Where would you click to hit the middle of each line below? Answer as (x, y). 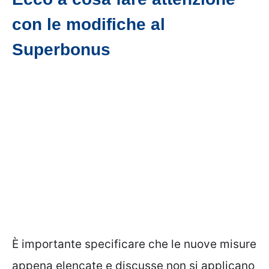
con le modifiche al (89, 24)
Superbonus (61, 49)
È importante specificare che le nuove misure (134, 244)
